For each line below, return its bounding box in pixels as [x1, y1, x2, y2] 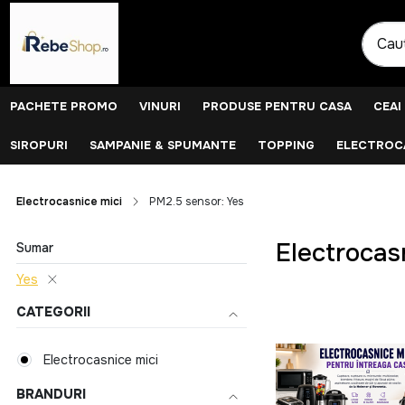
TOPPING [258, 137, 315, 153]
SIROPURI [10, 137, 68, 153]
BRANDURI [16, 385, 86, 402]
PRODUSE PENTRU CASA [202, 98, 352, 114]
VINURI [139, 98, 181, 114]
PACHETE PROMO [10, 98, 118, 114]
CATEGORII [16, 303, 90, 320]
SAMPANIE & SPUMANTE [89, 137, 236, 153]
